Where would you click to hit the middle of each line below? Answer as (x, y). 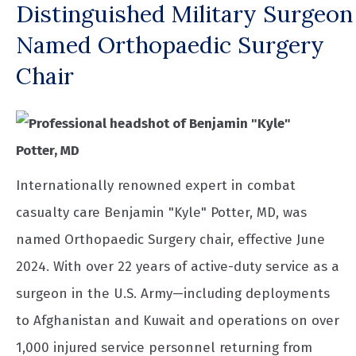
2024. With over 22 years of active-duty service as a (178, 267)
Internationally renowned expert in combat (156, 186)
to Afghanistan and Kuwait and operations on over (178, 321)
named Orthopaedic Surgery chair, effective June (170, 240)
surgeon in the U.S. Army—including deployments (173, 294)
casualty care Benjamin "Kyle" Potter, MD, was (161, 213)
